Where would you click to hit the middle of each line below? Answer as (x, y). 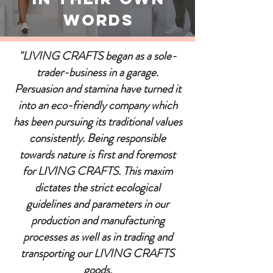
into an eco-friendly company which (97, 105)
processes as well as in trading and (97, 237)
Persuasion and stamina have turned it (97, 89)
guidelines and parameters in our (97, 204)
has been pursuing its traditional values (97, 122)
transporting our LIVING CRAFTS (97, 253)
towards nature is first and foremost (97, 154)
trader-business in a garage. (97, 72)
